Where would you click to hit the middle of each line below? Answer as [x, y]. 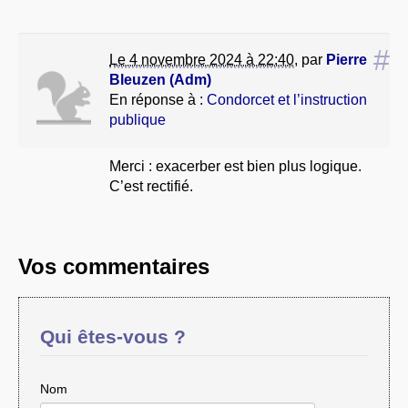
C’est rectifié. [151, 186]
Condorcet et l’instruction [287, 99]
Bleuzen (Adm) [160, 79]
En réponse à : [158, 99]
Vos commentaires [114, 266]
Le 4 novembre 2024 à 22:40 [202, 59]
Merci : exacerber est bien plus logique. [235, 166]
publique [138, 119]
